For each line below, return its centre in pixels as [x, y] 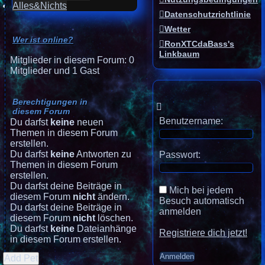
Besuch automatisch [202, 201]
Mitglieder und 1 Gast [55, 71]
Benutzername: [191, 121]
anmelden [180, 212]
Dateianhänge [106, 229]
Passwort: [180, 155]
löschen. [114, 218]
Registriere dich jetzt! [203, 233]
